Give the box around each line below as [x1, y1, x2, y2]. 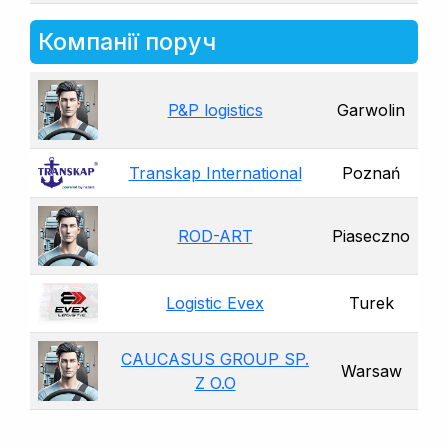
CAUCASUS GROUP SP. [121, 348, 309, 369]
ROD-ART [177, 225, 253, 246]
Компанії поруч [38, 26, 216, 56]
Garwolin [337, 99, 405, 120]
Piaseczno [332, 225, 410, 246]
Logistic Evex [166, 292, 264, 313]
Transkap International [128, 162, 302, 183]
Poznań [342, 162, 400, 183]
